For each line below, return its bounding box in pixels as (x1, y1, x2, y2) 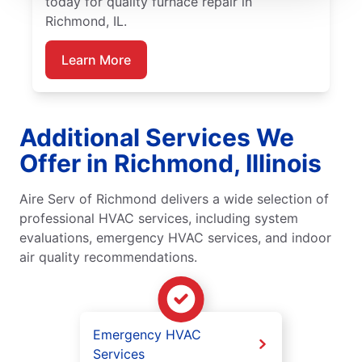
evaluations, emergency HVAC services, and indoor (19, 229, 331, 246)
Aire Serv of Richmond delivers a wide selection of (19, 190, 329, 207)
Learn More (61, 51, 131, 68)
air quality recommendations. (19, 248, 197, 265)
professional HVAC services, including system (19, 209, 298, 226)
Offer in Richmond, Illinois (19, 148, 322, 178)
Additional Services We (19, 122, 294, 152)
